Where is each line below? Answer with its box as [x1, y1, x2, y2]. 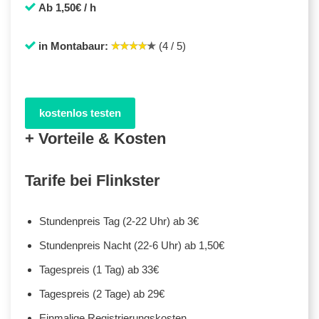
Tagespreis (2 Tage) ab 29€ [39, 287, 164, 300]
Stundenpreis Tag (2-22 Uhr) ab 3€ [39, 214, 199, 227]
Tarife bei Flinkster [25, 171, 160, 189]
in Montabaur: [38, 39, 108, 52]
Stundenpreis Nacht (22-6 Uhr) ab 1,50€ [39, 239, 224, 251]
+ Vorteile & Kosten [25, 129, 166, 147]
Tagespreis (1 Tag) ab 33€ [39, 263, 159, 276]
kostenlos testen [39, 106, 121, 119]
